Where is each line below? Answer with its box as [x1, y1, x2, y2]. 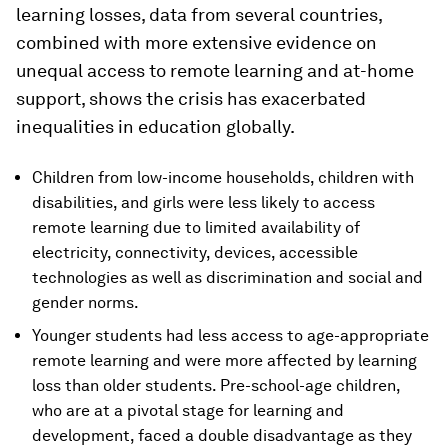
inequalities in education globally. [16, 116, 295, 138]
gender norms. [32, 293, 139, 313]
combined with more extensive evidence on [16, 32, 377, 54]
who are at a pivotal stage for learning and [32, 401, 344, 421]
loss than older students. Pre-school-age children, [32, 376, 400, 396]
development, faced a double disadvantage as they [32, 426, 412, 446]
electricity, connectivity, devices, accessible [32, 243, 358, 263]
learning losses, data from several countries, [16, 4, 382, 26]
